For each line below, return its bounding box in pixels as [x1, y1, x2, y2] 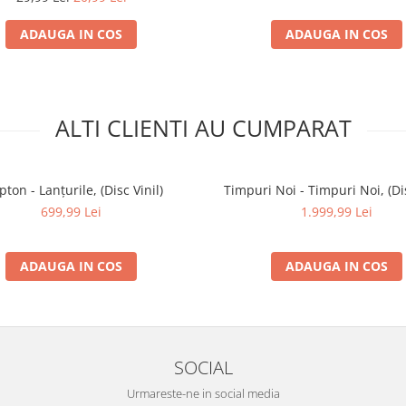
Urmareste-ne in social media [126, 385, 280, 402]
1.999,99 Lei [301, 203, 372, 221]
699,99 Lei [41, 203, 101, 221]
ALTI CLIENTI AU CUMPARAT [54, 112, 352, 144]
